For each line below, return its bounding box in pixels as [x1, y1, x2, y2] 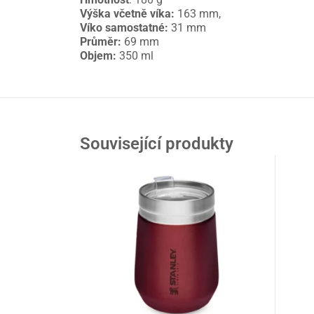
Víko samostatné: [80, 21, 168, 35]
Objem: [80, 49, 116, 63]
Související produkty [80, 134, 233, 154]
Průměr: [80, 35, 121, 49]
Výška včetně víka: [80, 7, 175, 21]
